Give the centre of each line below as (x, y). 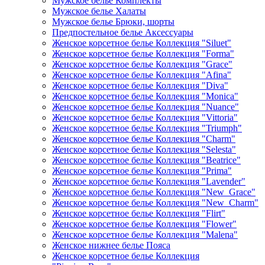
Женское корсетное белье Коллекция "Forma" (143, 54)
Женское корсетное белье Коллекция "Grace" (142, 64)
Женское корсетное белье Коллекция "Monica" (145, 96)
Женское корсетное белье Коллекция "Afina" (142, 75)
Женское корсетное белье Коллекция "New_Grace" (154, 192)
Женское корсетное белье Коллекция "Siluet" (142, 43)
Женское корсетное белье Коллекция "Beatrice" (146, 160)
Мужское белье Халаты (99, 11)
